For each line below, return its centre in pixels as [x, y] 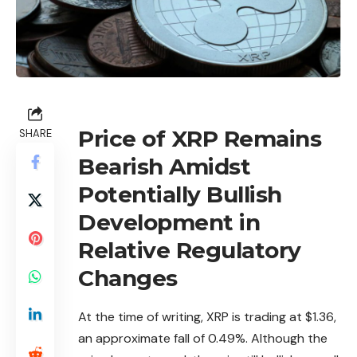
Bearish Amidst [164, 166]
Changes [128, 278]
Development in [169, 222]
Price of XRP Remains [200, 138]
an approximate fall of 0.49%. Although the [203, 338]
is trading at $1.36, [284, 316]
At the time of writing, [142, 316]
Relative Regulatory [190, 250]
